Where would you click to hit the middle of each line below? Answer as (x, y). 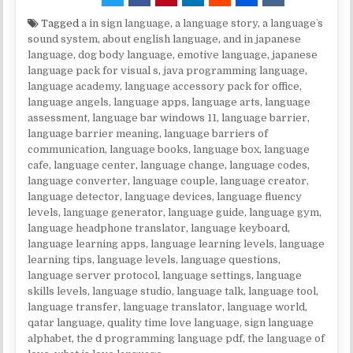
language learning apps (87, 243)
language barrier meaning (94, 133)
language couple (174, 180)
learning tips (60, 259)
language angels (69, 102)
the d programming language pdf (160, 338)
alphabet (50, 338)
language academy (74, 86)
